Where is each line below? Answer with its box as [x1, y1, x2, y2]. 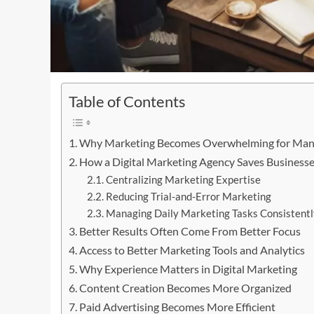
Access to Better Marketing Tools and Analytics [79, 243, 306, 257]
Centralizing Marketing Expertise [105, 174, 261, 186]
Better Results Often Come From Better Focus [79, 224, 301, 238]
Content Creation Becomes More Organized [79, 281, 292, 295]
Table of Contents [69, 92, 186, 111]
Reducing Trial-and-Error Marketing [105, 191, 271, 203]
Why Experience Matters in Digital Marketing [79, 262, 298, 276]
